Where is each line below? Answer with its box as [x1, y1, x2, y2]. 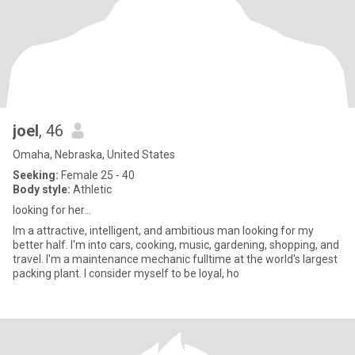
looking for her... [13, 204, 91, 216]
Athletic [71, 183, 112, 196]
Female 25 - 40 [59, 169, 135, 181]
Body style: [13, 183, 71, 196]
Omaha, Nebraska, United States [13, 148, 175, 161]
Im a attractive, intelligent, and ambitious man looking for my [13, 224, 314, 237]
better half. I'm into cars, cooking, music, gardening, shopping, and [13, 239, 71, 251]
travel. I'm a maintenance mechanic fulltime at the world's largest [13, 253, 46, 265]
